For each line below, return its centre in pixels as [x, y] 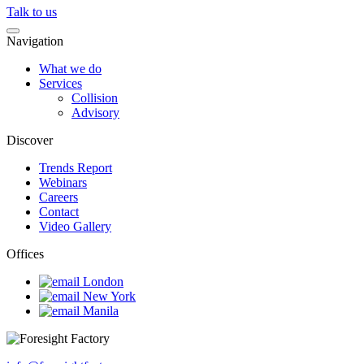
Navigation [35, 41]
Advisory [95, 113]
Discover [30, 140]
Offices [25, 254]
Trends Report [76, 168]
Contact [59, 212]
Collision [95, 98]
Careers [58, 197]
